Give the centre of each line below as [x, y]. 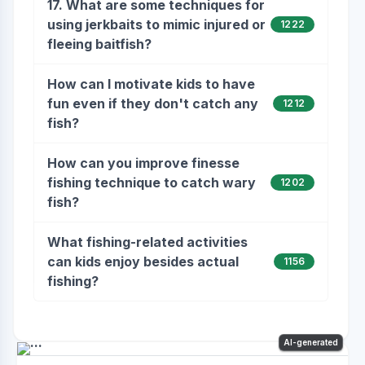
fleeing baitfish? [99, 44]
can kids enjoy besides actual [143, 262]
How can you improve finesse [143, 163]
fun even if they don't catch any [152, 103]
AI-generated [311, 342]
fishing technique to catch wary [151, 182]
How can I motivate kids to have [151, 84]
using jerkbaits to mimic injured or [156, 24]
